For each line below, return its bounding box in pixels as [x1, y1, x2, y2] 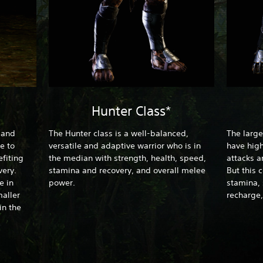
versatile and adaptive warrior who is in [49, 140, 201, 151]
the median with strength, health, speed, [49, 152, 207, 163]
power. [49, 177, 78, 188]
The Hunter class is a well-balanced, [49, 127, 189, 139]
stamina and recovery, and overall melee [49, 164, 206, 176]
